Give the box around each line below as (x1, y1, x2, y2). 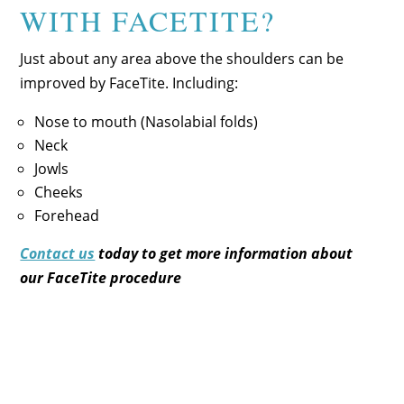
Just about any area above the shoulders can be (20, 48, 344, 69)
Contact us (20, 243, 96, 263)
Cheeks (34, 181, 84, 202)
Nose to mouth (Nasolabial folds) (34, 111, 259, 132)
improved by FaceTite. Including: (20, 72, 239, 93)
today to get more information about (98, 243, 353, 263)
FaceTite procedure (43, 267, 182, 288)
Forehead (34, 205, 100, 225)
